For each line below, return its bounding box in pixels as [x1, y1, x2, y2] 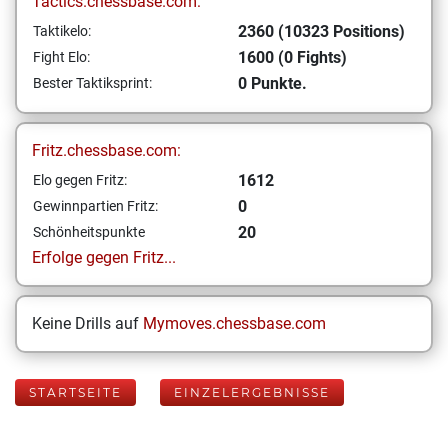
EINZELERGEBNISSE [174, 385, 330, 400]
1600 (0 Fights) [238, 48, 347, 67]
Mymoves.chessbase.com [143, 314, 326, 333]
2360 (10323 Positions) [238, 22, 405, 41]
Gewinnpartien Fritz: [33, 198, 158, 214]
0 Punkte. [238, 74, 307, 93]
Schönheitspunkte [33, 224, 145, 240]
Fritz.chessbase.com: [32, 141, 181, 160]
